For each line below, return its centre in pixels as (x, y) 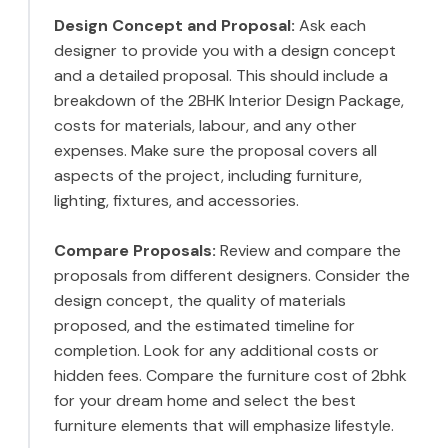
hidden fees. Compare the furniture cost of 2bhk (230, 376)
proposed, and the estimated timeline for (204, 326)
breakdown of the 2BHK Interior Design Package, (229, 101)
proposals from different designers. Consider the (232, 276)
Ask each (330, 26)
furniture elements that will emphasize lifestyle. (224, 426)
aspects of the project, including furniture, (208, 176)
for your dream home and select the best (205, 401)
